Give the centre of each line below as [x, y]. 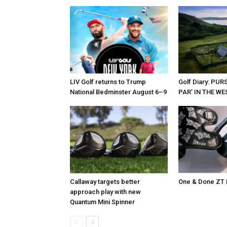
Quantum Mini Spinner [102, 202]
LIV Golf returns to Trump [108, 82]
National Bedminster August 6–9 [118, 92]
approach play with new [105, 192]
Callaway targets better [105, 181]
